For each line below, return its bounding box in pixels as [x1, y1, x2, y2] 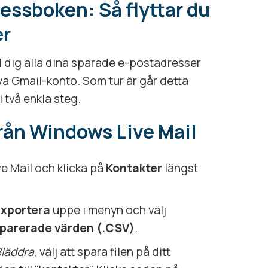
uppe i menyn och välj [50, 202, 166, 218]
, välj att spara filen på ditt [34, 243, 170, 260]
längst [162, 160, 198, 176]
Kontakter [106, 160, 162, 176]
